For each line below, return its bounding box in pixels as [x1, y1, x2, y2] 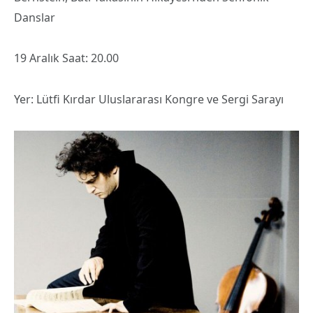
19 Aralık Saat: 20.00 [14, 50, 119, 66]
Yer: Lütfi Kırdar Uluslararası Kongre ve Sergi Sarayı [14, 91, 284, 107]
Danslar [14, 9, 55, 25]
